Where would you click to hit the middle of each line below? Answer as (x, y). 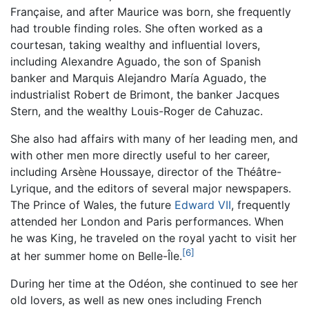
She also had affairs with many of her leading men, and (154, 138)
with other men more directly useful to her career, (140, 155)
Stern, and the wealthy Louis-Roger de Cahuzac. (137, 111)
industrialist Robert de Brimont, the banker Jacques (145, 94)
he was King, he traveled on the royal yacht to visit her (153, 238)
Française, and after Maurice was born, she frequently (151, 11)
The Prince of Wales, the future (92, 205)
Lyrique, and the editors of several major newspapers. (151, 188)
